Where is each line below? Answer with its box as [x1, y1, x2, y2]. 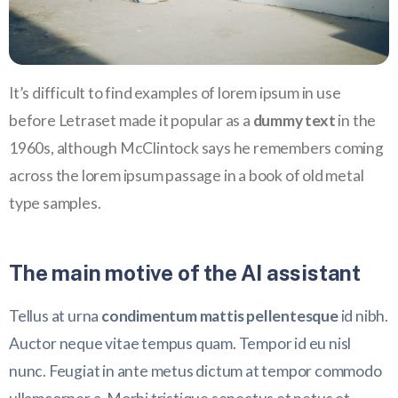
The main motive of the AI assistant [9, 259, 361, 285]
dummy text [252, 110, 336, 130]
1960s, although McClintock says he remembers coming [9, 138, 384, 157]
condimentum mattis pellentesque [101, 306, 338, 325]
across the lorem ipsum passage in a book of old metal [9, 165, 364, 185]
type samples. [9, 193, 101, 212]
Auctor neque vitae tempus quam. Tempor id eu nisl [9, 333, 352, 353]
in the [335, 110, 377, 130]
